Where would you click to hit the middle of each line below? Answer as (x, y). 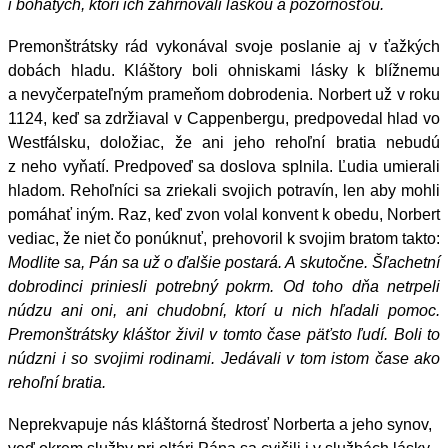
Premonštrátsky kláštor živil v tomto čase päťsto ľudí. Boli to (224, 334)
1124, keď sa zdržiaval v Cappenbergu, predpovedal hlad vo (224, 118)
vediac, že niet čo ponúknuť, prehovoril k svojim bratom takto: (224, 238)
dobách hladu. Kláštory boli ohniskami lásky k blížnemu (224, 70)
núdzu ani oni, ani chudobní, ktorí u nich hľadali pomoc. (224, 310)
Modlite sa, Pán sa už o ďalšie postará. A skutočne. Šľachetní (224, 262)
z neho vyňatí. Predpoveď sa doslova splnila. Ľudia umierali (224, 166)
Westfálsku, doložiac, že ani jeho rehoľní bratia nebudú (224, 142)
